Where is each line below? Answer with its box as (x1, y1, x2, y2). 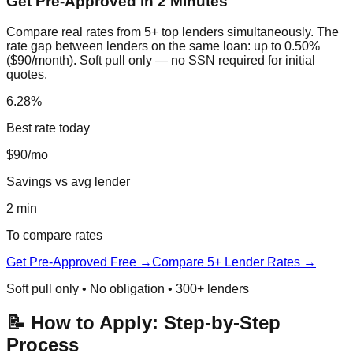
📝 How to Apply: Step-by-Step (6, 312, 281, 334)
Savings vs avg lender (6, 175, 130, 189)
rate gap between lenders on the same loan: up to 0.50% (6, 39, 320, 54)
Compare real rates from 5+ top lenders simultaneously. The (6, 25, 339, 39)
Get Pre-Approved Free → (6, 255, 152, 269)
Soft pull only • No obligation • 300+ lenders (6, 282, 249, 296)
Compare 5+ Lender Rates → (152, 255, 316, 269)
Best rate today (6, 121, 90, 136)
